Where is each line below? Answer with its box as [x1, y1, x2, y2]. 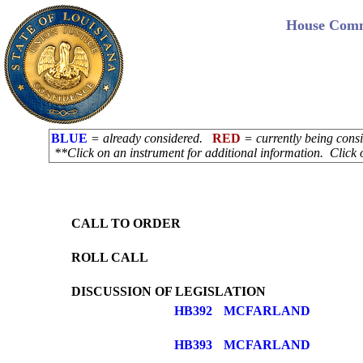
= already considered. [88, 131, 212, 145]
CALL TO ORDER [71, 216, 181, 230]
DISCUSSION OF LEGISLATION [71, 284, 266, 298]
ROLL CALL [71, 250, 148, 264]
